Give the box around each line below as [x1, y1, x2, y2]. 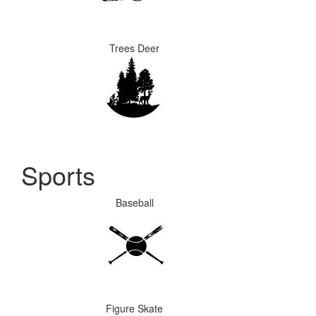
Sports [21, 157, 95, 193]
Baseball [115, 195, 154, 209]
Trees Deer [109, 41, 159, 55]
